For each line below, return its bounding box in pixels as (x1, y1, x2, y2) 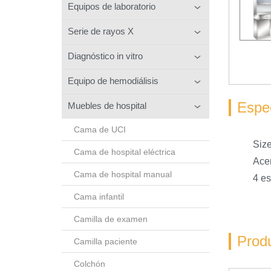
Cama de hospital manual (74, 169, 172, 179)
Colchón (74, 258, 105, 269)
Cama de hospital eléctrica (74, 146, 175, 157)
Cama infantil (74, 191, 124, 201)
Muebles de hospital (68, 100, 146, 111)
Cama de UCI (74, 124, 126, 134)
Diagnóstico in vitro (68, 50, 143, 61)
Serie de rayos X (68, 25, 134, 36)
